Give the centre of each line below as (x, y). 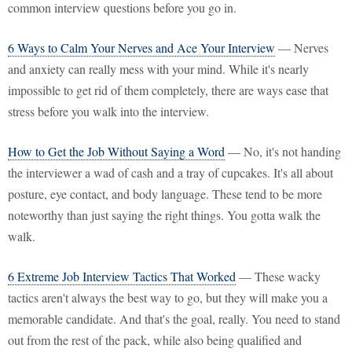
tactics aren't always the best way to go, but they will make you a (168, 298)
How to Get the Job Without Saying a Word (116, 152)
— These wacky (278, 277)
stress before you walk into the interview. (108, 112)
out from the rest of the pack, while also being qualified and (155, 340)
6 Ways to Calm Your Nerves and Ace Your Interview (141, 48)
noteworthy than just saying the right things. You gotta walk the (164, 215)
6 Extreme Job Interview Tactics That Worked (122, 277)
